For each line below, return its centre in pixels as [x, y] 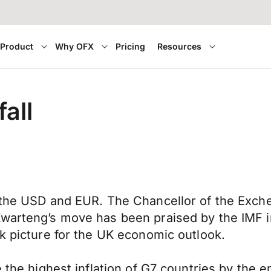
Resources [180, 46]
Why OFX [75, 46]
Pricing [131, 46]
